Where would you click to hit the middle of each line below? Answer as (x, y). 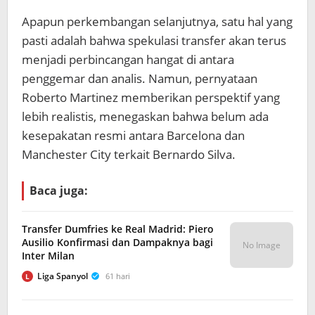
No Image (262, 245)
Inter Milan (48, 256)
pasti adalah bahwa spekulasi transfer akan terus (154, 40)
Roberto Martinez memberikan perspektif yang (151, 97)
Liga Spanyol (63, 276)
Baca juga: (59, 191)
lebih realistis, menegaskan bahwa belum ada (145, 116)
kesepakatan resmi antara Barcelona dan (133, 135)
